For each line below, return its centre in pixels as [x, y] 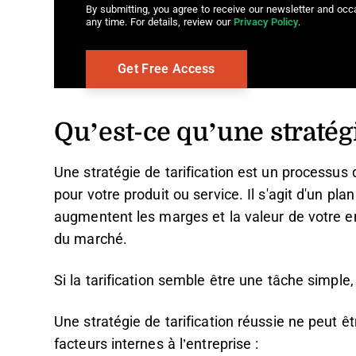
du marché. [91, 239]
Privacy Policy [266, 22]
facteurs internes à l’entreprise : [157, 344]
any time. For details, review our [160, 22]
